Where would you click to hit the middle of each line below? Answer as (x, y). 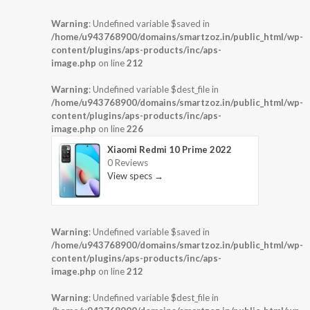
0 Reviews (128, 162)
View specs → (135, 175)
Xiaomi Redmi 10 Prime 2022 (170, 149)
